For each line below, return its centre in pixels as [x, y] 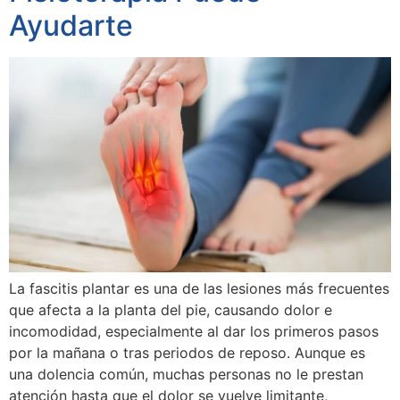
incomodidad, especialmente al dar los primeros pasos [194, 331]
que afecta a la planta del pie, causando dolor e [171, 309]
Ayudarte [71, 25]
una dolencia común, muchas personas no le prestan [186, 374]
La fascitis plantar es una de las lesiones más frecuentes [199, 288]
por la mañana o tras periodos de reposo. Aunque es [187, 352]
